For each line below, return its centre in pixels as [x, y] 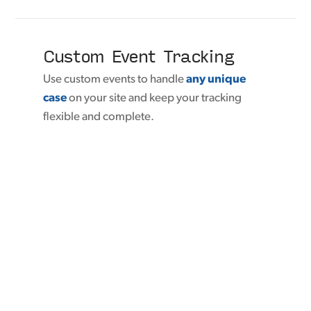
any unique [216, 80]
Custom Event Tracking [139, 56]
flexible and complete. [99, 117]
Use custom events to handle [115, 80]
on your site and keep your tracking [154, 99]
